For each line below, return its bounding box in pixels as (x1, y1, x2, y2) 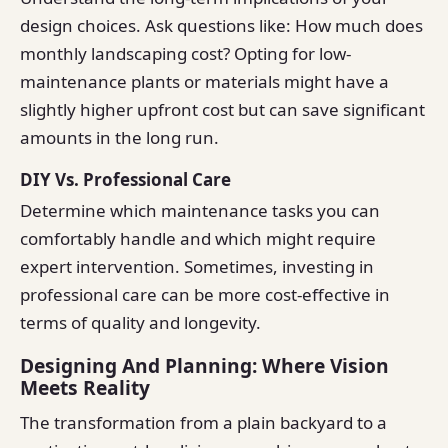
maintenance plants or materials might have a (20, 70, 389, 94)
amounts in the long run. (20, 126, 219, 150)
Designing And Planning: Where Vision (20, 351, 389, 379)
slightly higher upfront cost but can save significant (20, 98, 425, 122)
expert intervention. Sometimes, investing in (20, 255, 374, 279)
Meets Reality (20, 373, 150, 401)
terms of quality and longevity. (20, 311, 261, 335)
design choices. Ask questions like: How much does (20, 14, 423, 38)
